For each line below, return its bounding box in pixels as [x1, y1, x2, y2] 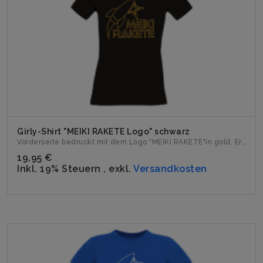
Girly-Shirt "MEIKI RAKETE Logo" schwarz [17, 127, 190, 136]
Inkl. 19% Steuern [17, 163, 103, 174]
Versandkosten [133, 163, 207, 174]
